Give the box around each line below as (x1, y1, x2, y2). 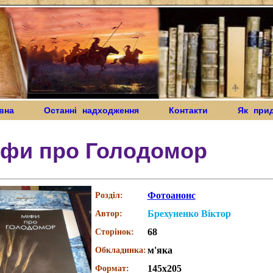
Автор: (94, 209, 122, 218)
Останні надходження (44, 105, 139, 115)
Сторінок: (94, 227, 134, 236)
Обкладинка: (94, 246, 146, 255)
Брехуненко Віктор (147, 208, 231, 219)
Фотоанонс (147, 190, 196, 200)
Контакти (169, 105, 238, 115)
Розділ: (94, 191, 123, 200)
